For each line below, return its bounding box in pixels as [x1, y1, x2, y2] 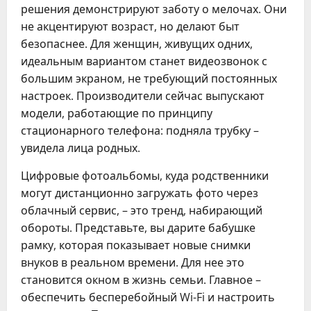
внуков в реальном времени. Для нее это [21, 255, 244, 270]
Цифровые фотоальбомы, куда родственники [21, 168, 269, 183]
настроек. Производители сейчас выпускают [21, 88, 264, 103]
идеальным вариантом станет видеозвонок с [21, 53, 267, 69]
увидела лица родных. [21, 140, 140, 155]
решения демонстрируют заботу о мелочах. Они [21, 1, 287, 17]
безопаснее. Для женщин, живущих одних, [21, 36, 253, 51]
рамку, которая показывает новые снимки [21, 237, 251, 253]
